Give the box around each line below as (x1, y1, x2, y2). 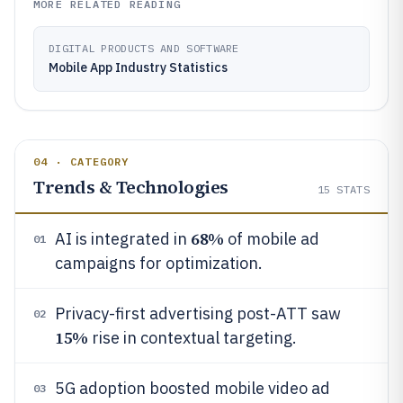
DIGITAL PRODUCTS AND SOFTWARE (49, 41, 239, 55)
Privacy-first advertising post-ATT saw (55, 303, 341, 324)
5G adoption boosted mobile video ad (55, 378, 330, 399)
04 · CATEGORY (33, 155, 130, 168)
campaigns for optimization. (55, 253, 263, 273)
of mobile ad (223, 228, 319, 249)
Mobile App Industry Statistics (49, 59, 228, 76)
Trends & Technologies (33, 175, 228, 200)
